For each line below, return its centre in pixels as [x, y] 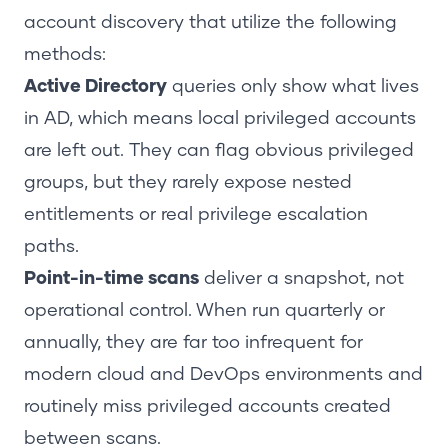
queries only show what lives [293, 86]
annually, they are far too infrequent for [193, 342]
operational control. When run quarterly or [204, 310]
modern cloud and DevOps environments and [223, 374]
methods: [65, 54]
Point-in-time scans [111, 278]
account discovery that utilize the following [210, 22]
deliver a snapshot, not [301, 278]
